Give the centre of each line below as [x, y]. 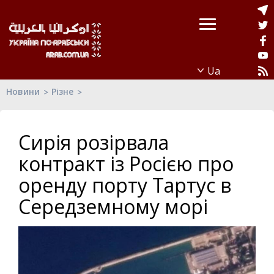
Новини [23, 91]
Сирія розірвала [94, 142]
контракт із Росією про [126, 164]
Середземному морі [113, 206]
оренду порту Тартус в [125, 185]
